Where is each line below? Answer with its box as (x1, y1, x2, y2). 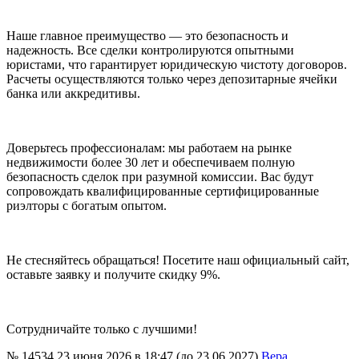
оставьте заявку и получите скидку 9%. (6, 268, 220, 282)
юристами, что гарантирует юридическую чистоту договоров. (6, 58, 347, 72)
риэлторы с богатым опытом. (6, 199, 167, 213)
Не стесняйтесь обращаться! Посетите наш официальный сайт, (6, 253, 349, 268)
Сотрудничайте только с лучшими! (6, 322, 197, 337)
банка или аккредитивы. (6, 87, 140, 101)
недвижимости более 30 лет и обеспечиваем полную (6, 155, 295, 170)
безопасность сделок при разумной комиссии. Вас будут (6, 170, 313, 184)
